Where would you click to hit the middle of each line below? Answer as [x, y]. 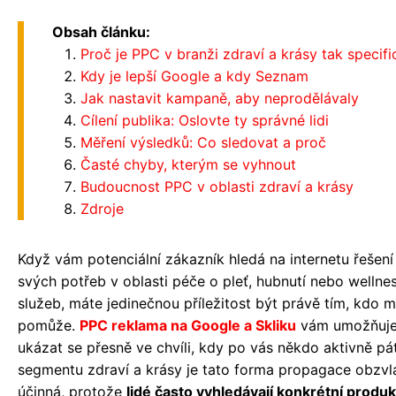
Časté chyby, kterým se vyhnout [188, 165]
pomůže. [49, 326]
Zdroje [102, 209]
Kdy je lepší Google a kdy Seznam [194, 76]
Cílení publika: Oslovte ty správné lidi [205, 121]
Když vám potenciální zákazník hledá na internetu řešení [206, 259]
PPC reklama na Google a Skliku [188, 326]
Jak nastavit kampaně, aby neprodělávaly [220, 99]
